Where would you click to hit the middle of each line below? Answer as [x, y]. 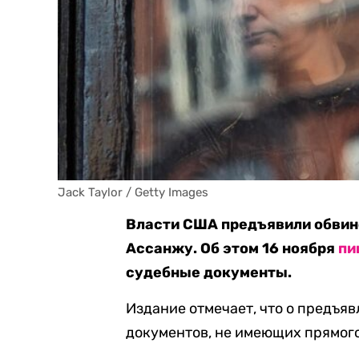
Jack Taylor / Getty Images [133, 192]
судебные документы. [209, 272]
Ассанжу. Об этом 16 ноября [232, 248]
